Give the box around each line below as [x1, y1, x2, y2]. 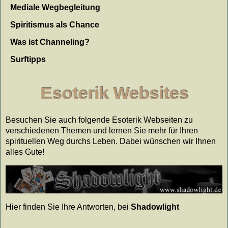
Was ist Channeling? [10, 38, 90, 47]
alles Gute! [6, 148, 44, 157]
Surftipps [10, 55, 46, 64]
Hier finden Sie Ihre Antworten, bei [6, 202, 131, 211]
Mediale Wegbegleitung [10, 3, 101, 12]
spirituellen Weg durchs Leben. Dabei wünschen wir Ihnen [6, 137, 216, 146]
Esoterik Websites [40, 83, 188, 103]
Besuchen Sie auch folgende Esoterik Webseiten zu [6, 116, 193, 125]
